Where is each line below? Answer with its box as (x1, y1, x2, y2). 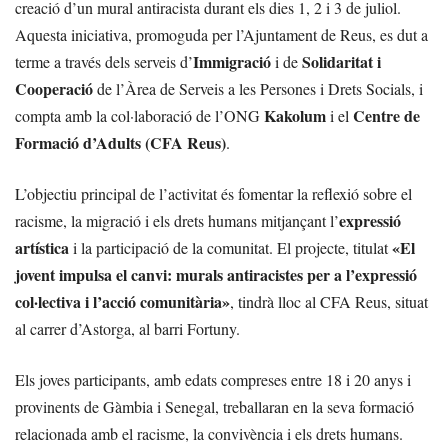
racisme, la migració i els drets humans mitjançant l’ (15, 210, 339, 231)
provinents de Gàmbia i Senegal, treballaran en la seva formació (15, 396, 414, 417)
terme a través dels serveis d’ (15, 51, 193, 72)
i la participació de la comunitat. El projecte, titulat (69, 237, 392, 258)
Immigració (193, 50, 271, 73)
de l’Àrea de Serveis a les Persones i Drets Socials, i (93, 78, 423, 99)
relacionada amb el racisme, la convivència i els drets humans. (15, 423, 403, 444)
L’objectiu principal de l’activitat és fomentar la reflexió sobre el (15, 183, 412, 204)
